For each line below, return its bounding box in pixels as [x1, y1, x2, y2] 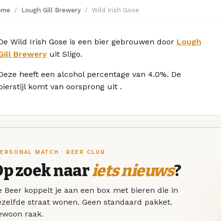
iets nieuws [91, 161, 174, 181]
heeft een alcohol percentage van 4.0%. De [19, 69, 181, 79]
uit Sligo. [47, 49, 82, 59]
